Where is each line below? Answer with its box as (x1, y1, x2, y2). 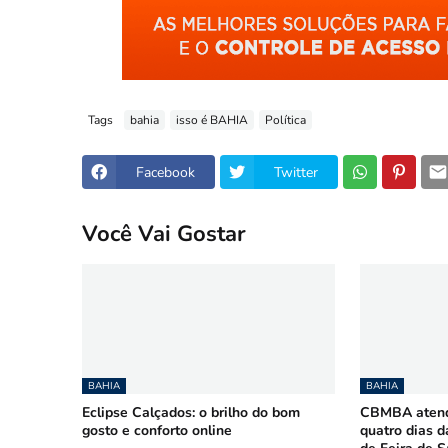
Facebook (136, 162, 195, 182)
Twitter (274, 162, 318, 182)
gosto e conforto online (82, 421, 232, 440)
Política (265, 111, 306, 128)
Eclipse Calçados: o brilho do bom (82, 403, 300, 422)
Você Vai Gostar (82, 218, 246, 249)
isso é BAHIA (176, 111, 248, 128)
